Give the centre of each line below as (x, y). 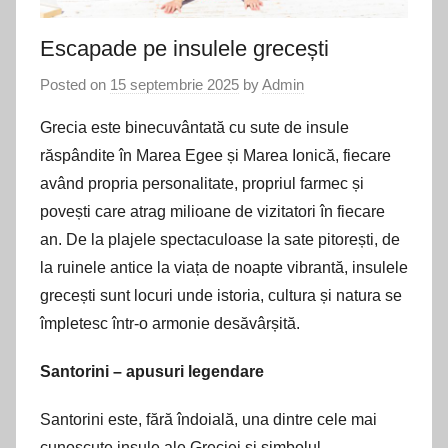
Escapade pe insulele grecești (184, 49)
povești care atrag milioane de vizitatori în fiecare (212, 211)
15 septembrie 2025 (174, 84)
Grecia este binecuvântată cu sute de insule (194, 127)
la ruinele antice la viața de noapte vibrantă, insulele (224, 267)
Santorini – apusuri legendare (152, 371)
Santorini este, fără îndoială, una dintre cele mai (208, 419)
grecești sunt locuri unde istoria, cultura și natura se (221, 295)
